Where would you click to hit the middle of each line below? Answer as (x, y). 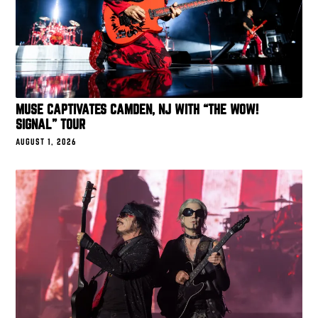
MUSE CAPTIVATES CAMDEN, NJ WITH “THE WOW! (137, 109)
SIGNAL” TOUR (51, 124)
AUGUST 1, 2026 (46, 142)
